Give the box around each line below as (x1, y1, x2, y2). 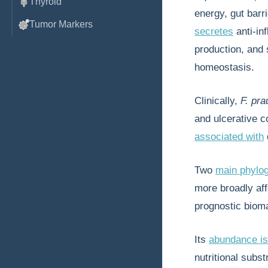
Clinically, (194, 95, 241, 106)
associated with (194, 131, 264, 142)
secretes (194, 26, 234, 37)
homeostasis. (194, 62, 255, 73)
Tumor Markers (29, 19, 93, 29)
